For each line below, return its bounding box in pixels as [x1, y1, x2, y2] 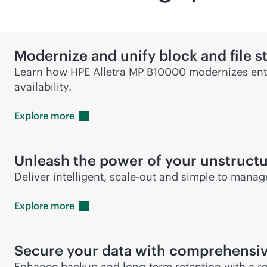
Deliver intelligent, [14, 170, 110, 184]
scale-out [110, 170, 156, 184]
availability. [14, 80, 72, 94]
